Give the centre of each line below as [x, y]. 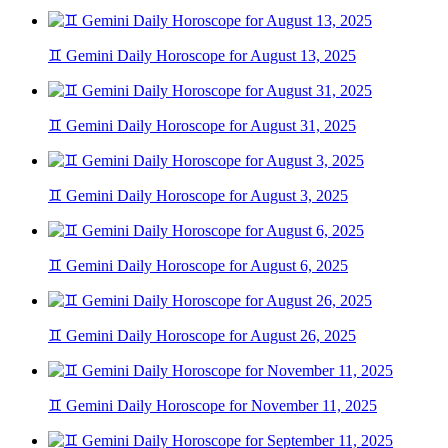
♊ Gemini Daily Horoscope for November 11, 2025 [212, 406]
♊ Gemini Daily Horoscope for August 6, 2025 [198, 266]
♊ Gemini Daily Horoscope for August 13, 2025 [202, 56]
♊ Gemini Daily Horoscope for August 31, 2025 [202, 126]
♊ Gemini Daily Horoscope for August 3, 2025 [198, 196]
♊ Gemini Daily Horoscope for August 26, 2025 [202, 336]
